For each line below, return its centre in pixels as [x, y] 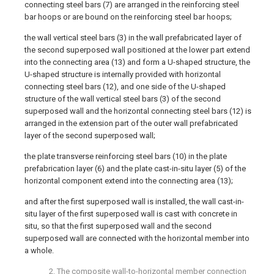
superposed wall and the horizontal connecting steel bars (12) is [138, 111]
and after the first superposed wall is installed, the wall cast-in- [134, 202]
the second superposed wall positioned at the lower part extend [137, 50]
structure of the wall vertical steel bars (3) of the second [123, 99]
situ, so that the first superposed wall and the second [118, 226]
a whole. [39, 250]
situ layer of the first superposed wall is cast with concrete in [131, 214]
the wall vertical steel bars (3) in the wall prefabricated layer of [133, 38]
